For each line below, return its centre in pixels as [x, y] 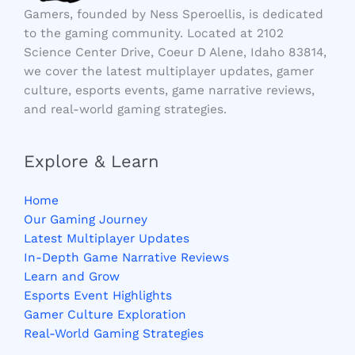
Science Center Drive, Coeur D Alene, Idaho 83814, [175, 53]
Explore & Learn [92, 161]
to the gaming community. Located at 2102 [154, 34]
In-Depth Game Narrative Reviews [126, 258]
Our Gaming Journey [86, 220]
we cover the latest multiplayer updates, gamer [169, 72]
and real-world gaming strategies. [125, 110]
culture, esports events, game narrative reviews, [169, 91]
